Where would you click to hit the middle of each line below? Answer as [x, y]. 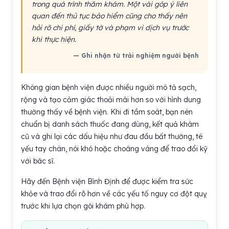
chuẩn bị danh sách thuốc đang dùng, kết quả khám [110, 124]
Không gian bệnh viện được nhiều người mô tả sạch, [109, 87]
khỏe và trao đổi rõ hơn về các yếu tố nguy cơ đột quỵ [114, 194]
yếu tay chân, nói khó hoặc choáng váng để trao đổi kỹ [114, 149]
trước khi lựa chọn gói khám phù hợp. [83, 206]
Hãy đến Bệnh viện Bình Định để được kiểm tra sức [107, 181]
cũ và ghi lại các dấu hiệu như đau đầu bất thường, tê [112, 136]
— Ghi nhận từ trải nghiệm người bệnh [136, 55]
